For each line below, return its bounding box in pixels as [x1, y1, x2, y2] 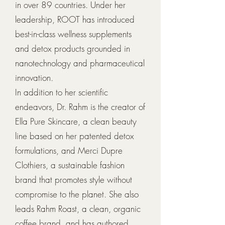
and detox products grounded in [15, 43, 130, 54]
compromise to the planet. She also [15, 188, 139, 200]
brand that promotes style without [15, 174, 132, 185]
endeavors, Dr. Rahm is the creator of [15, 101, 145, 113]
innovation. [15, 72, 53, 83]
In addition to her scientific [15, 86, 108, 98]
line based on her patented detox [15, 130, 134, 142]
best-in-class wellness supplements [15, 28, 132, 40]
